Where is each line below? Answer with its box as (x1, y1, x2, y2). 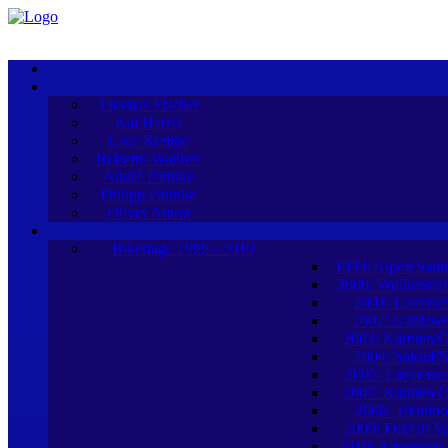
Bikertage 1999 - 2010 (112, 240, 254, 257)
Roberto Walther (96, 150, 200, 167)
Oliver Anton (106, 204, 190, 221)
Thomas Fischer (97, 96, 199, 113)
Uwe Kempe (107, 132, 189, 149)
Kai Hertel (115, 114, 181, 131)
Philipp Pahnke (100, 186, 196, 203)
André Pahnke (102, 168, 194, 185)
